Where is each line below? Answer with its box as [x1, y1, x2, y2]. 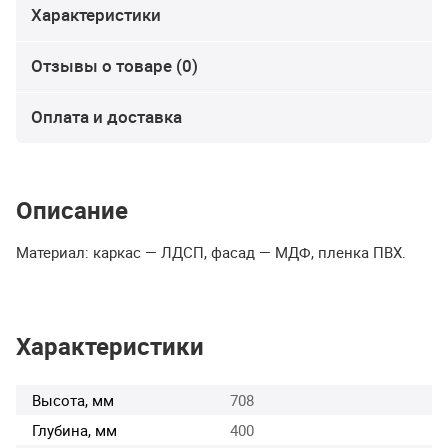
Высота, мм [32, 389, 114, 410]
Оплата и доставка [31, 105, 182, 129]
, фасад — [204, 242, 275, 263]
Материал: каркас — [16, 242, 161, 263]
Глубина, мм [32, 419, 117, 440]
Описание [16, 194, 128, 227]
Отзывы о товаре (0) [31, 54, 198, 78]
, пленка [311, 242, 373, 263]
